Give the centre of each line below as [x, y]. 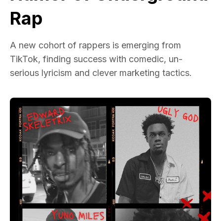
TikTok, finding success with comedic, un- [96, 59]
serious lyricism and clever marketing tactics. [101, 73]
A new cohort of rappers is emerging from [95, 45]
